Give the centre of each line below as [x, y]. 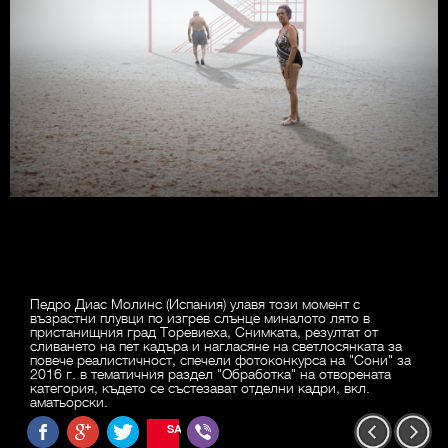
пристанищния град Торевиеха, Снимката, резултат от [204, 331]
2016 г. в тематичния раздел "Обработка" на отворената [210, 373]
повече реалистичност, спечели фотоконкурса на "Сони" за [220, 359]
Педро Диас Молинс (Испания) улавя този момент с [195, 303]
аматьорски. [69, 401]
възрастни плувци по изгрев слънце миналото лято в [200, 317]
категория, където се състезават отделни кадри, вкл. [200, 387]
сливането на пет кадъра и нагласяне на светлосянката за [216, 345]
